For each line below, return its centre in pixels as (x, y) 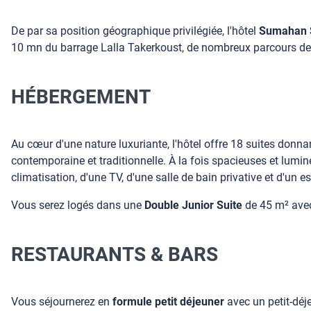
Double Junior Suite (193, 205)
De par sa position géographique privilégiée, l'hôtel (135, 31)
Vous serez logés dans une (78, 205)
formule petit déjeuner (168, 302)
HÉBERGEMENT (81, 96)
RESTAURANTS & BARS (115, 254)
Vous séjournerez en (62, 302)
